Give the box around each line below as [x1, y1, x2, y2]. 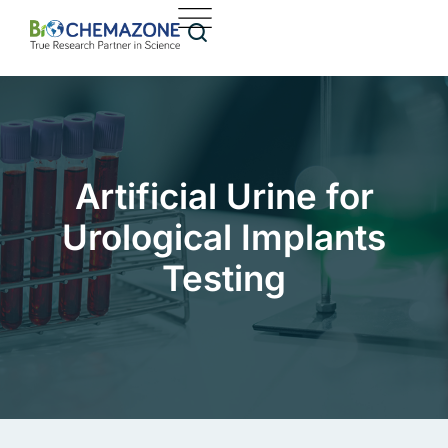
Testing [162, 257, 286, 300]
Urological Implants [62, 216, 386, 259]
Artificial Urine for [74, 175, 374, 218]
